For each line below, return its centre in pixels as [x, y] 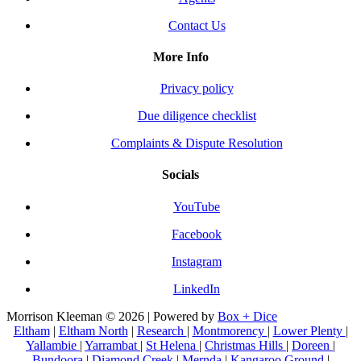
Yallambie [53, 345]
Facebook [197, 234]
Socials [180, 175]
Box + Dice [247, 316]
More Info [180, 56]
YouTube [197, 206]
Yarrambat [112, 345]
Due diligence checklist [197, 116]
